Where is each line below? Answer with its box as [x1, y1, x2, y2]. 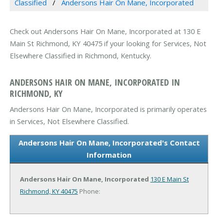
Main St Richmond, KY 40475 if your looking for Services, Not [10, 38, 206, 49]
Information [87, 149, 131, 160]
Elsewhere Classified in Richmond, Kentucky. [10, 51, 151, 61]
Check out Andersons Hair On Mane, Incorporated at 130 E [10, 26, 201, 36]
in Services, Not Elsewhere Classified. [10, 116, 129, 126]
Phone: [78, 186, 100, 196]
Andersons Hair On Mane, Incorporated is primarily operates [10, 104, 207, 114]
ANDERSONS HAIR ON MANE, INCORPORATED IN [10, 75, 180, 88]
